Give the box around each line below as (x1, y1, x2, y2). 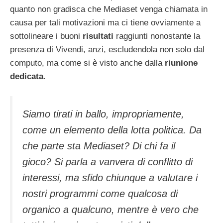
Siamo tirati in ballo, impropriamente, (22, 108, 184, 119)
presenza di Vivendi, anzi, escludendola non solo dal (10, 45, 205, 55)
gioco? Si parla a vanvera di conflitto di (22, 156, 193, 167)
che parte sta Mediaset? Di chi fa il (22, 140, 175, 151)
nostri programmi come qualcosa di (22, 188, 178, 199)
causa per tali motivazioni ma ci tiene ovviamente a (10, 18, 201, 28)
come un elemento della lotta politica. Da (22, 124, 202, 135)
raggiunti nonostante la (113, 31, 200, 41)
